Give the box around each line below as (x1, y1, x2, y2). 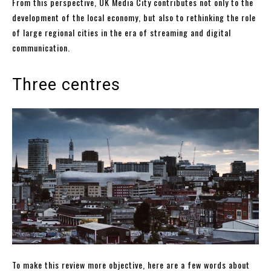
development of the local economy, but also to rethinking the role (12, 11, 256, 24)
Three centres (12, 75, 120, 95)
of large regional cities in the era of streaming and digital (12, 26, 231, 39)
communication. (12, 41, 70, 54)
